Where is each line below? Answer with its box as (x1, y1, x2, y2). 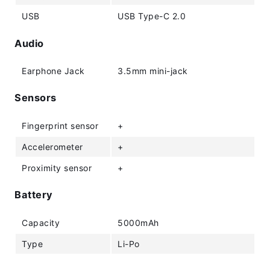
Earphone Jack (22, 66, 85, 76)
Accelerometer (22, 141, 83, 152)
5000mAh (118, 217, 159, 228)
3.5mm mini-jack (118, 66, 188, 76)
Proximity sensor (22, 162, 92, 173)
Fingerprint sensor (22, 120, 98, 131)
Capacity (22, 217, 60, 228)
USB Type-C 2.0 (118, 11, 186, 22)
